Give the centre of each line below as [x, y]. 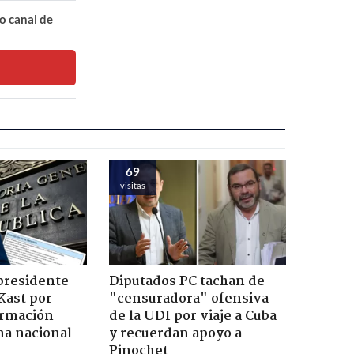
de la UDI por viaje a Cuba [192, 316]
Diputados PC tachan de [186, 281]
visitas [132, 185]
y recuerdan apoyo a [175, 333]
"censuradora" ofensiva [188, 299]
